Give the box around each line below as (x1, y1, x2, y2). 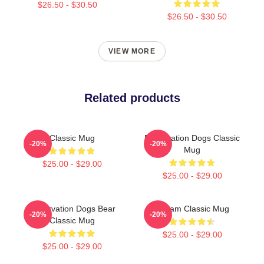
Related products (84, 91, 180, 104)
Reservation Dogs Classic (144, 133, 240, 143)
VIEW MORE (108, 47, 156, 55)
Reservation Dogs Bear (28, 203, 115, 213)
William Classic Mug (155, 203, 229, 213)
